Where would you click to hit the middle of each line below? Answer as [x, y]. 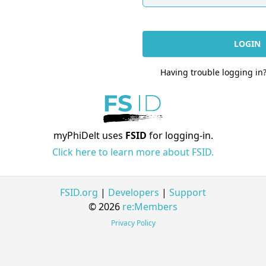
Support [188, 192]
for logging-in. [180, 135]
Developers [134, 192]
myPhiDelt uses [89, 135]
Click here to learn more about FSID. [133, 152]
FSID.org [79, 192]
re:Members [150, 207]
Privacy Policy [133, 223]
